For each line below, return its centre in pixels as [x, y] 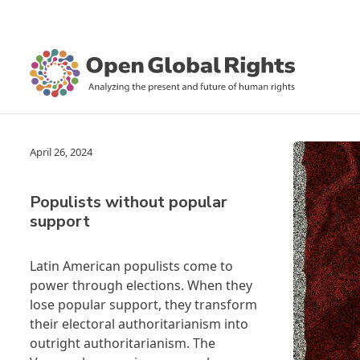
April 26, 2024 [61, 152]
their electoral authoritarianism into [139, 324]
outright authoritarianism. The [123, 343]
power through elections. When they [141, 285]
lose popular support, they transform [143, 305]
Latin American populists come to [131, 266]
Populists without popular [129, 202]
